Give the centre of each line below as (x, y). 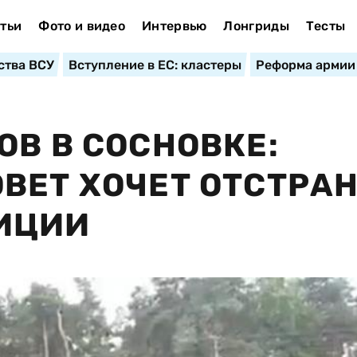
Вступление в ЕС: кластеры (155, 65)
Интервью (174, 26)
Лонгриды (256, 26)
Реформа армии (305, 65)
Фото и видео (82, 26)
